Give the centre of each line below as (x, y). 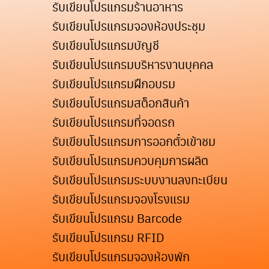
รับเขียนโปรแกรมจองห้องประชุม (129, 26)
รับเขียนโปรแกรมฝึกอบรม (114, 83)
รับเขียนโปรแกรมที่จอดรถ (113, 122)
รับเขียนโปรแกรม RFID (108, 237)
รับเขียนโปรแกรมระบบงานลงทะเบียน (140, 180)
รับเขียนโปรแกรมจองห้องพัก (121, 256)
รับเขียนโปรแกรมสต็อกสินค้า (121, 103)
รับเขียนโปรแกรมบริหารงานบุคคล (133, 64)
